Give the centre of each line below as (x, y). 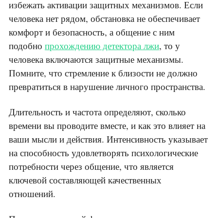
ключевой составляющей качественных (85, 180)
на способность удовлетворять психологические (103, 153)
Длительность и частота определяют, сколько (97, 112)
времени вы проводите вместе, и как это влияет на (107, 126)
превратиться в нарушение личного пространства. (107, 87)
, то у (170, 46)
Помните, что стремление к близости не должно (103, 73)
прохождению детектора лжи (102, 46)
